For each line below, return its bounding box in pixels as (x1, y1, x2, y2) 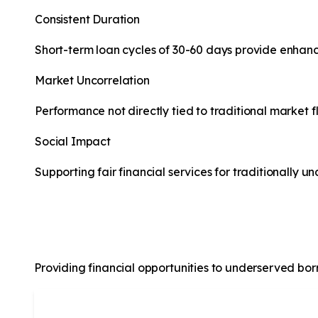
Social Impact (35, 134, 111, 149)
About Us (34, 207, 107, 229)
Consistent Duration (35, 12, 140, 27)
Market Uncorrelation (35, 73, 150, 88)
